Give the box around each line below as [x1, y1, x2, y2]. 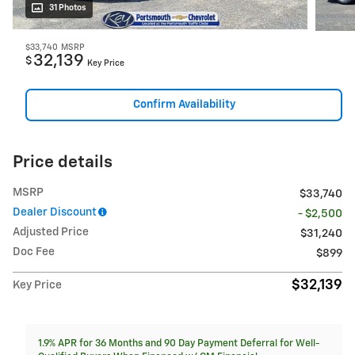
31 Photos [49, 3, 86, 12]
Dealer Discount [13, 207, 97, 219]
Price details [13, 155, 113, 172]
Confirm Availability [132, 98, 235, 110]
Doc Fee [13, 246, 55, 258]
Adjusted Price [13, 227, 89, 239]
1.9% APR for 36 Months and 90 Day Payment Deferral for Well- [38, 338, 319, 349]
